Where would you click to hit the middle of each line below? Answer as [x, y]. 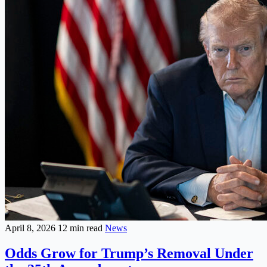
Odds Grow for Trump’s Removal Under [129, 253]
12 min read [81, 228]
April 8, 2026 [31, 228]
